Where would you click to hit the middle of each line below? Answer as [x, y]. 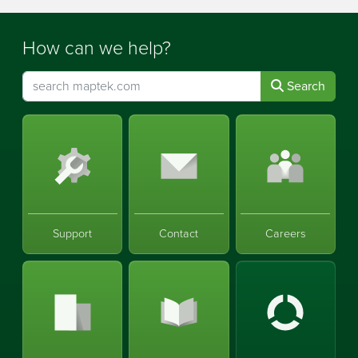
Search [304, 86]
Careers [285, 234]
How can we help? [97, 48]
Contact [179, 234]
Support [73, 234]
